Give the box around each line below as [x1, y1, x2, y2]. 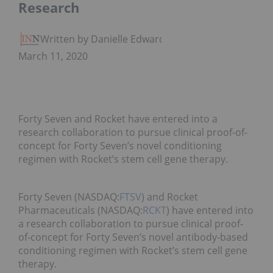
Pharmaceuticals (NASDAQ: [18, 204, 143, 218]
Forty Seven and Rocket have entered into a [18, 112, 218, 126]
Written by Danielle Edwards [40, 32, 170, 46]
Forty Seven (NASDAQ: [18, 190, 119, 204]
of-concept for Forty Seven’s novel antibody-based [18, 230, 248, 244]
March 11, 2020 [18, 49, 88, 63]
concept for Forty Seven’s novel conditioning [18, 139, 222, 153]
